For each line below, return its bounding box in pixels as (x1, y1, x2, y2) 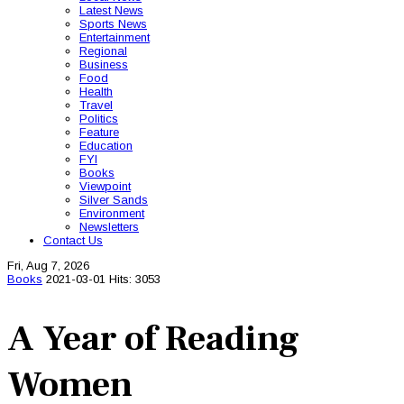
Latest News (79, 4, 143, 17)
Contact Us (43, 234, 103, 247)
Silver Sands (79, 193, 148, 207)
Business (79, 58, 128, 71)
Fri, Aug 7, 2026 (7, 259, 89, 272)
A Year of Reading (7, 316, 299, 363)
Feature (79, 125, 119, 139)
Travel (79, 98, 113, 112)
